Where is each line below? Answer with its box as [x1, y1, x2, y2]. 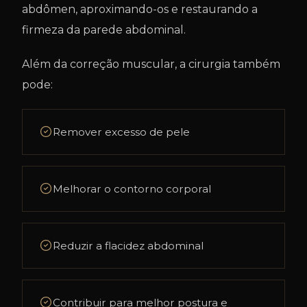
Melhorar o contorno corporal [53, 182, 211, 195]
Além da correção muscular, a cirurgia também [22, 58, 280, 71]
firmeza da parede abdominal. [22, 23, 186, 36]
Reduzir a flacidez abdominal [53, 239, 204, 252]
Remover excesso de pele [53, 125, 190, 138]
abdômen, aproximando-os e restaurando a [22, 3, 258, 16]
